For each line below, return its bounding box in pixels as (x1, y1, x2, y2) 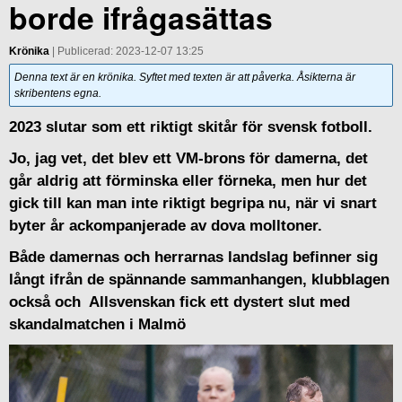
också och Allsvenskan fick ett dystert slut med (9, 293, 350, 310)
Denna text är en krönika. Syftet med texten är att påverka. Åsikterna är (14, 70, 355, 83)
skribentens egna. (14, 86, 101, 100)
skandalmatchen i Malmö (9, 315, 186, 333)
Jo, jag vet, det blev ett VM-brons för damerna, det (9, 149, 368, 167)
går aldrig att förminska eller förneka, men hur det (9, 171, 367, 189)
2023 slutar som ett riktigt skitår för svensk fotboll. (9, 118, 377, 135)
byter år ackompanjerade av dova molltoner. (9, 216, 327, 234)
